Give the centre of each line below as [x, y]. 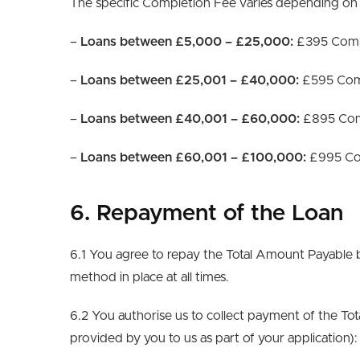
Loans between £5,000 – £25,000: [187, 42]
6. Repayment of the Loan [207, 214]
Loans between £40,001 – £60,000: [190, 119]
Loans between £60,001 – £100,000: [193, 157]
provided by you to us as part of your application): [214, 338]
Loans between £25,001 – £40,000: [190, 80]
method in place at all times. [149, 277]
